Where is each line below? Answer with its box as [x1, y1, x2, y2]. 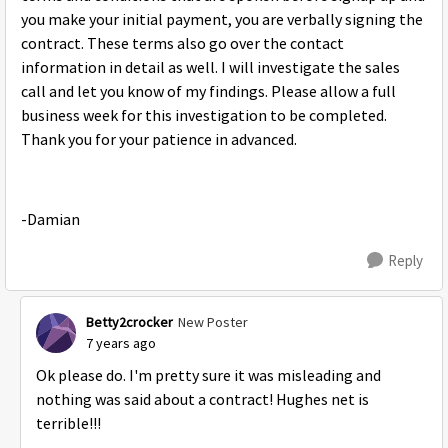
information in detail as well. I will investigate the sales [21, 58, 400, 78]
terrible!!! [36, 414, 101, 434]
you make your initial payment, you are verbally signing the [21, 10, 423, 30]
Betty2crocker [86, 313, 173, 331]
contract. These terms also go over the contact [21, 34, 344, 54]
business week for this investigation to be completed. [21, 106, 387, 126]
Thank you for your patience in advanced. [21, 130, 300, 150]
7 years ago [86, 334, 156, 352]
